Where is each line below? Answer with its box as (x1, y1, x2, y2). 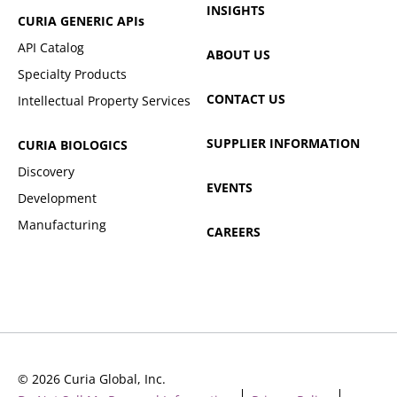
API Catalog (18, 39, 84, 56)
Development (18, 190, 97, 206)
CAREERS (206, 223, 261, 240)
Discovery (18, 163, 74, 180)
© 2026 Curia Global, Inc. (18, 370, 166, 387)
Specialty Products (18, 66, 127, 82)
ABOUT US (206, 46, 271, 63)
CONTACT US (206, 90, 286, 107)
